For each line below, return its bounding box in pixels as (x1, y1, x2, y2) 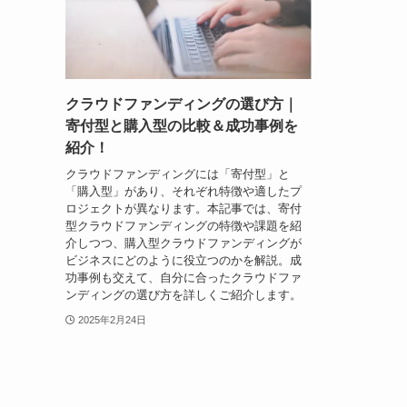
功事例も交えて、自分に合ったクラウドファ (65, 270, 302, 284)
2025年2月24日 (77, 313, 146, 325)
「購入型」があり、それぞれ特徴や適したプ (65, 184, 302, 198)
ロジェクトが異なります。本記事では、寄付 (65, 201, 302, 215)
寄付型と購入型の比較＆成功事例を (65, 118, 298, 134)
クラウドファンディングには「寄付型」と (65, 166, 290, 181)
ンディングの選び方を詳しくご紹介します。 (65, 287, 302, 302)
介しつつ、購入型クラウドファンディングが (65, 235, 302, 250)
